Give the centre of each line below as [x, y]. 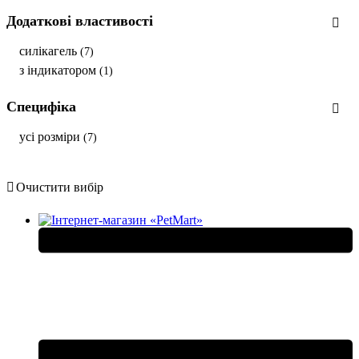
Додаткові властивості [80, 20]
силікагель [50, 50]
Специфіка [41, 106]
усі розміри [51, 136]
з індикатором [59, 70]
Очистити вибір [60, 187]
